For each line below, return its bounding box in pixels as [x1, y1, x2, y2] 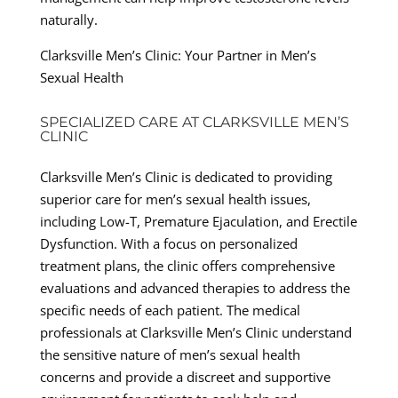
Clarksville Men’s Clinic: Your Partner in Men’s [39, 45, 316, 64]
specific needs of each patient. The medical [39, 300, 300, 319]
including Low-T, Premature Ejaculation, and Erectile [39, 211, 357, 230]
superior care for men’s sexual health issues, [39, 189, 311, 208]
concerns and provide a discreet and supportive [39, 367, 330, 386]
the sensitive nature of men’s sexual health [39, 345, 300, 363]
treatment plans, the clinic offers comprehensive [39, 256, 335, 275]
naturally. [39, 10, 98, 28]
